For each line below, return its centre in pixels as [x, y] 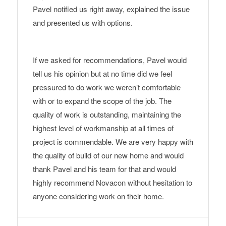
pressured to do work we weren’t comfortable [106, 87]
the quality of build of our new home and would [108, 155]
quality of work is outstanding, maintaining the [107, 115]
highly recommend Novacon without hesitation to [112, 183]
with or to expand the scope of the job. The [102, 101]
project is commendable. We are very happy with [113, 142]
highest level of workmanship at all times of [103, 128]
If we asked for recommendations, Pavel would [109, 60]
